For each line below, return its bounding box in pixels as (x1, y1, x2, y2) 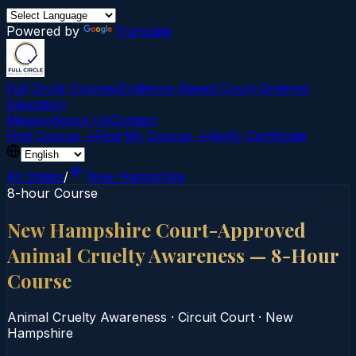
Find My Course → (95, 128, 207, 144)
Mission (6, 112, 52, 128)
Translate (115, 23, 172, 39)
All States (6, 168, 64, 184)
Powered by (6, 23, 83, 39)
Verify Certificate (207, 128, 307, 144)
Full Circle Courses (6, 80, 120, 96)
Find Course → (6, 128, 95, 144)
